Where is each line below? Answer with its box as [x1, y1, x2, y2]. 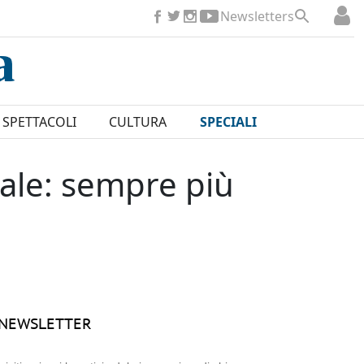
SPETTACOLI [2, 113, 76, 132]
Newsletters [220, 7, 294, 25]
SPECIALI [199, 113, 257, 132]
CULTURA [109, 113, 167, 132]
